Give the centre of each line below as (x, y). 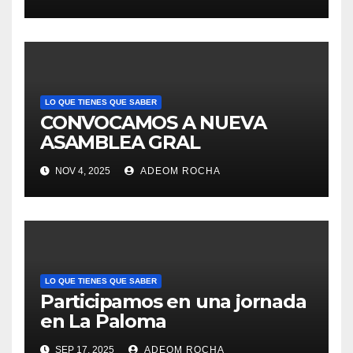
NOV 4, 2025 (82, 171)
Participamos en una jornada (173, 302)
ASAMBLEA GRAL (120, 143)
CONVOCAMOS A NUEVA (153, 123)
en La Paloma (103, 321)
